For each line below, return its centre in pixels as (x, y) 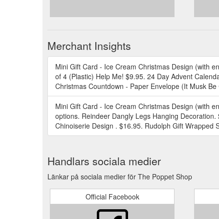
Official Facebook (112, 196)
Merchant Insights (89, 45)
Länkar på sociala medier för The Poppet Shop (120, 176)
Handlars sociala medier (104, 161)
